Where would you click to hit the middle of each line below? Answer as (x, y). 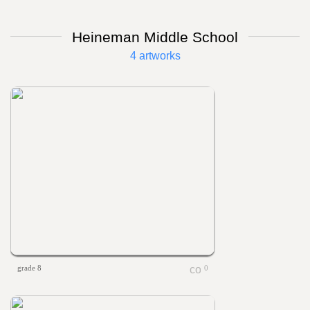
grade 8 (29, 268)
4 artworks (155, 56)
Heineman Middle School (155, 37)
